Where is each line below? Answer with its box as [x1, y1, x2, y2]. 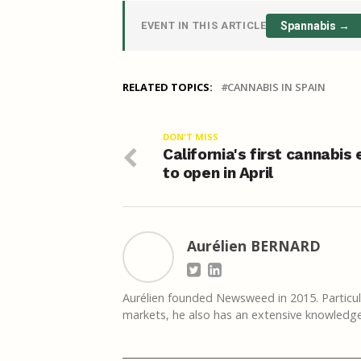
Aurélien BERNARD [187, 236, 321, 255]
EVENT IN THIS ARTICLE [141, 19, 267, 31]
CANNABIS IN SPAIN [227, 80, 326, 94]
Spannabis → [280, 19, 351, 32]
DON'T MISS [163, 131, 218, 143]
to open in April [163, 164, 273, 182]
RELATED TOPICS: [122, 80, 213, 94]
